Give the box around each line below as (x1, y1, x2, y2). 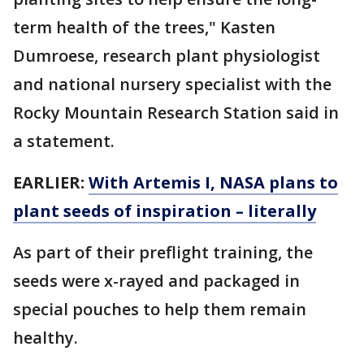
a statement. (13, 129, 115, 152)
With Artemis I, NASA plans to (89, 171, 338, 193)
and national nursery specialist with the (13, 72, 331, 95)
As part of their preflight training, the (13, 240, 313, 263)
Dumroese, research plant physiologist (13, 44, 320, 67)
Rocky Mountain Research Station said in (13, 101, 339, 123)
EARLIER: (13, 171, 89, 193)
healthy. (13, 326, 78, 349)
